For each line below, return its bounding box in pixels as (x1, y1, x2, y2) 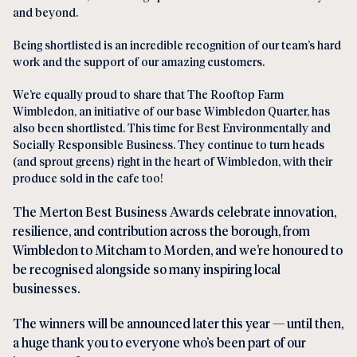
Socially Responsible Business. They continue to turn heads (13, 136, 324, 151)
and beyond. (13, 4, 78, 19)
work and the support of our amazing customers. (13, 53, 265, 69)
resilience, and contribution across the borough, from (13, 222, 310, 239)
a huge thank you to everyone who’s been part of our (13, 333, 306, 351)
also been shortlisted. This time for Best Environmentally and (13, 120, 331, 135)
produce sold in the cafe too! (13, 170, 163, 185)
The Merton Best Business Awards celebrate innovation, (13, 202, 336, 220)
